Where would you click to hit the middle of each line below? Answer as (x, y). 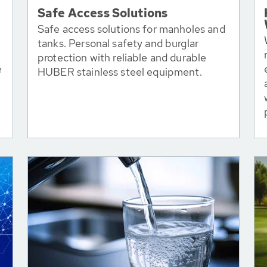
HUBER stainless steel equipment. (120, 72)
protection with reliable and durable (122, 58)
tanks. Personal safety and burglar (118, 43)
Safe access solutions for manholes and (131, 29)
